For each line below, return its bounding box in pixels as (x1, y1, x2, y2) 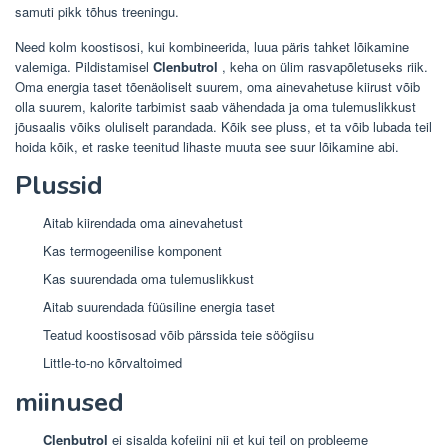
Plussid (15, 167, 103, 203)
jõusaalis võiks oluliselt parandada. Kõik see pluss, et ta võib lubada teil (15, 116, 432, 136)
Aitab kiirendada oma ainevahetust (43, 212, 243, 232)
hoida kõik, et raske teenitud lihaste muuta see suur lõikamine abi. (15, 136, 399, 156)
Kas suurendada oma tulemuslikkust (43, 268, 254, 288)
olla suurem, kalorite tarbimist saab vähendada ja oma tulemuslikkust (15, 96, 416, 116)
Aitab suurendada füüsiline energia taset (43, 296, 275, 316)
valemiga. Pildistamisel (15, 56, 153, 76)
